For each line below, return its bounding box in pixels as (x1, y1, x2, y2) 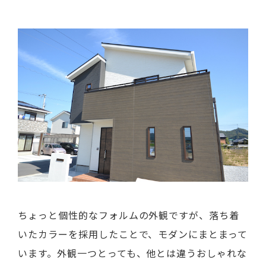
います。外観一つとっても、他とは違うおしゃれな (18, 246, 248, 261)
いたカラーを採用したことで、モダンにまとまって (18, 227, 248, 242)
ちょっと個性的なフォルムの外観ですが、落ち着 (18, 208, 240, 223)
